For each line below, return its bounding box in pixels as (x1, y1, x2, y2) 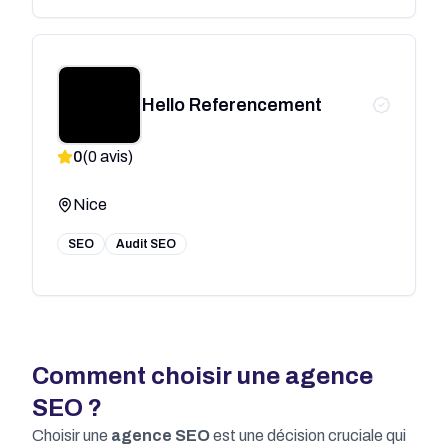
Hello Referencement (141, 94, 322, 115)
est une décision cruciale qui (210, 426, 406, 444)
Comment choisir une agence (32, 362, 373, 389)
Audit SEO (116, 236, 176, 251)
